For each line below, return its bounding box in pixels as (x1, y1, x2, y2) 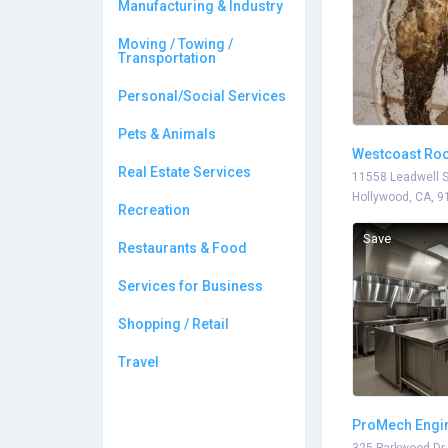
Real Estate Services (118, 164, 251, 180)
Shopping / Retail (118, 316, 229, 332)
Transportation (118, 50, 216, 66)
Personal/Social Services (118, 88, 286, 104)
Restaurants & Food (118, 240, 247, 256)
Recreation (118, 202, 190, 218)
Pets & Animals (118, 126, 216, 142)
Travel (118, 354, 159, 370)
